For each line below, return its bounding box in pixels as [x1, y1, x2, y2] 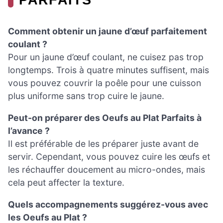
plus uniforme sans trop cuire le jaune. [8, 91, 164, 102]
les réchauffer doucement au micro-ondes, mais [8, 164, 205, 175]
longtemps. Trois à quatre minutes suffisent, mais [8, 65, 209, 76]
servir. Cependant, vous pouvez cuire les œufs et [8, 151, 210, 162]
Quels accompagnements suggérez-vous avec [8, 199, 208, 210]
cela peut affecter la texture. [8, 177, 124, 188]
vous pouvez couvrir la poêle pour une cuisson [8, 78, 201, 89]
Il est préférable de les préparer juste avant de [8, 138, 199, 149]
